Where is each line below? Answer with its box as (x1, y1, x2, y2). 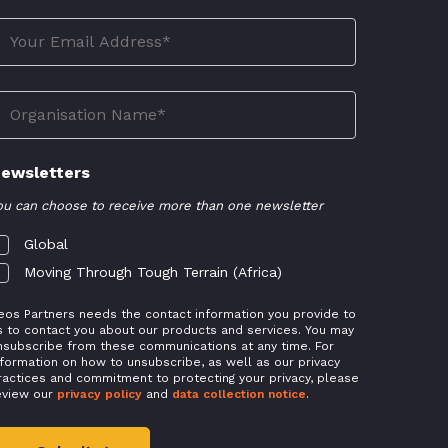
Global (24, 236, 69, 252)
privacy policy (57, 387, 143, 401)
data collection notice (172, 387, 307, 401)
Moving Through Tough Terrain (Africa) (24, 264, 283, 280)
